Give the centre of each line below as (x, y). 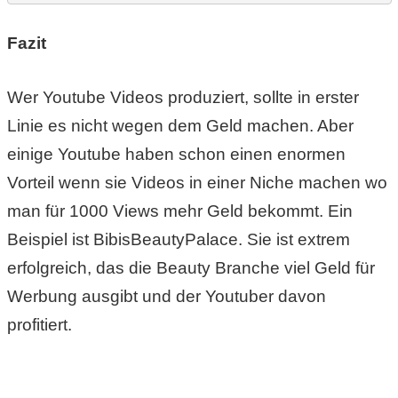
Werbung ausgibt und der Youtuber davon (166, 296)
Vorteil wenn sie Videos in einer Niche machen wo (197, 182)
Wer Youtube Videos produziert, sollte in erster (183, 97)
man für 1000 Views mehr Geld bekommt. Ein (179, 211)
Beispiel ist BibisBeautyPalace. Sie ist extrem (178, 239)
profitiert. (39, 324)
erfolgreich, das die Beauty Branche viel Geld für (191, 267)
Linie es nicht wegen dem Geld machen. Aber (180, 125)
